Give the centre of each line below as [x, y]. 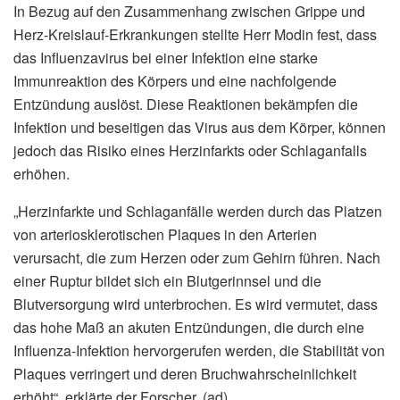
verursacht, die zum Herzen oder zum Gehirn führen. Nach [197, 258]
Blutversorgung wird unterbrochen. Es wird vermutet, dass [196, 304]
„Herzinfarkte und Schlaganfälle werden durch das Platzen [198, 212]
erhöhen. [42, 174]
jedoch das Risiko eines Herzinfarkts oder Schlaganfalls [190, 151]
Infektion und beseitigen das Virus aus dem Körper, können [200, 128]
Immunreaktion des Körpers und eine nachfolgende [175, 81]
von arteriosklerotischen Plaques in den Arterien [165, 235]
